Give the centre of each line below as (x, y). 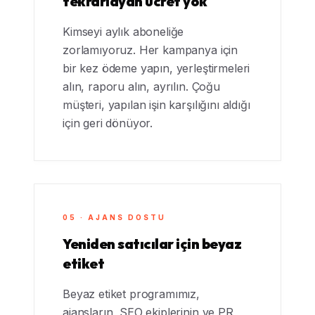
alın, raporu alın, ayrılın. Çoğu (141, 86)
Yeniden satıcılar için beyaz (152, 244)
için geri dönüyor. (108, 123)
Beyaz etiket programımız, (131, 294)
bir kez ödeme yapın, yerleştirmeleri (156, 68)
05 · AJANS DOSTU (114, 217)
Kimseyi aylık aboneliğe (123, 32)
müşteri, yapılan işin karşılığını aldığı (156, 105)
